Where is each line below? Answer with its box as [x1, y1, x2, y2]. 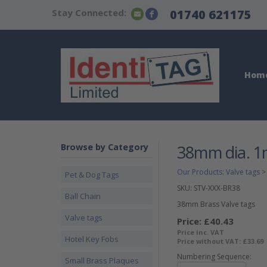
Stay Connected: [52, 7, 126, 18]
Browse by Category [61, 141, 148, 153]
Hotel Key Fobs [65, 234, 119, 244]
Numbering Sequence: [177, 252, 252, 262]
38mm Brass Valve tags [177, 199, 255, 209]
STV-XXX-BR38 [194, 183, 240, 193]
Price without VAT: [177, 237, 243, 246]
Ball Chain [65, 191, 101, 201]
